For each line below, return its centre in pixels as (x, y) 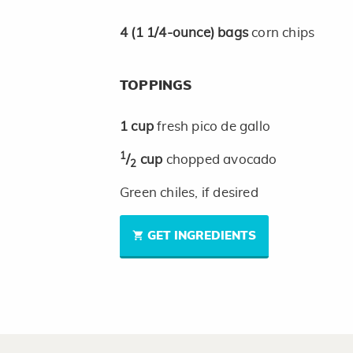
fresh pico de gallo (214, 127)
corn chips (283, 33)
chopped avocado (221, 160)
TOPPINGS (156, 86)
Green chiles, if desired (189, 193)
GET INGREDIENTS (202, 236)
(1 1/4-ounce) (175, 33)
